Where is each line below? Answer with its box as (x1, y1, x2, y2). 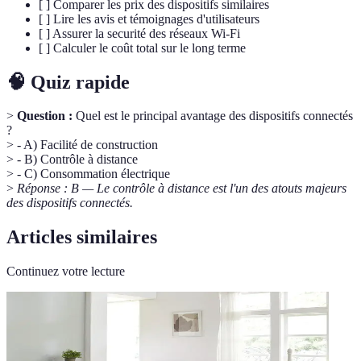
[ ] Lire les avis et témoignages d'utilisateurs (39, 11, 259, 26)
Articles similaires (6, 226, 157, 248)
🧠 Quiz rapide (6, 71, 130, 93)
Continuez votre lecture (6, 264, 125, 279)
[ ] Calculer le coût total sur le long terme (39, 40, 246, 55)
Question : (17, 109, 73, 123)
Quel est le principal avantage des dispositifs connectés (73, 109, 353, 123)
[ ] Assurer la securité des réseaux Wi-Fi (39, 26, 240, 40)
